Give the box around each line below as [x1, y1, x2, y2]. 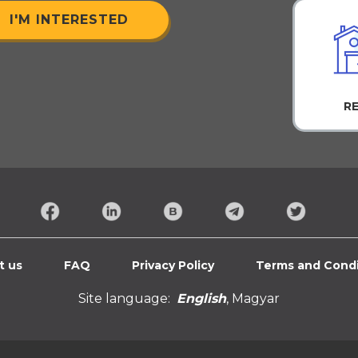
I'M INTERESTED [10, 12, 129, 28]
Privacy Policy [132, 258, 214, 273]
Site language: [78, 291, 170, 307]
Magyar [232, 291, 280, 307]
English [177, 291, 226, 307]
